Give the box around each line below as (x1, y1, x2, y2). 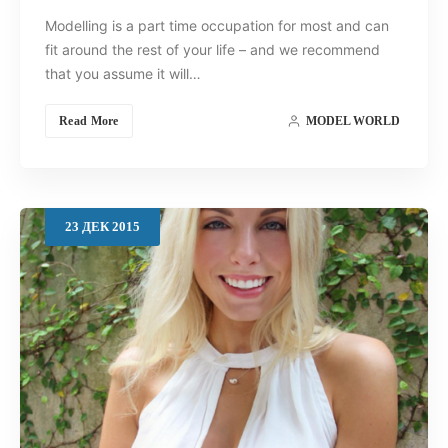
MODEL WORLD (306, 113, 400, 128)
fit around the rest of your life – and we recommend (45, 40, 380, 58)
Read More (59, 113, 119, 128)
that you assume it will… (45, 64, 201, 82)
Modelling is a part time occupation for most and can (45, 16, 389, 34)
